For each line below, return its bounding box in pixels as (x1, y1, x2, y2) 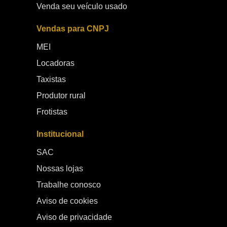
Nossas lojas (36, 164, 83, 173)
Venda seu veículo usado (36, 2, 127, 11)
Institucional (36, 130, 84, 138)
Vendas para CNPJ (36, 24, 109, 33)
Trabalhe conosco (36, 180, 101, 189)
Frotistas (36, 107, 67, 116)
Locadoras (36, 59, 74, 67)
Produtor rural (36, 91, 86, 100)
